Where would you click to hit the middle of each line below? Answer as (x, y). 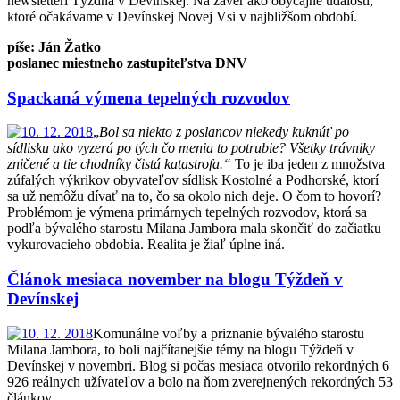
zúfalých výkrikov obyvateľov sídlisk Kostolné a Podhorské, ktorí (193, 180)
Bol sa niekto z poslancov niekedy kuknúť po (224, 132)
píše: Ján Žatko (54, 46)
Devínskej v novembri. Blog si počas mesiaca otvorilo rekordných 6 (198, 365)
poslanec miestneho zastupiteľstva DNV (127, 62)
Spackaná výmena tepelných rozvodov (149, 97)
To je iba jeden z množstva (308, 164)
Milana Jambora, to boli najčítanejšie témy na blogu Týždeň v (180, 349)
